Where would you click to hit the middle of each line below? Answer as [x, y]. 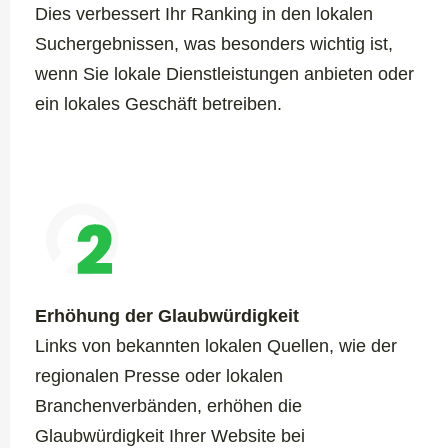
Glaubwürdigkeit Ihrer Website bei [170, 435]
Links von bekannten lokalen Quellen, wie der [216, 345]
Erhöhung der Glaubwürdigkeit [167, 315]
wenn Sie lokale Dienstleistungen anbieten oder [224, 73]
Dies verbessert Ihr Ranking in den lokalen [204, 13]
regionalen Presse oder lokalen [159, 375]
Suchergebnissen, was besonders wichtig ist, [214, 43]
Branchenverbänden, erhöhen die [168, 405]
